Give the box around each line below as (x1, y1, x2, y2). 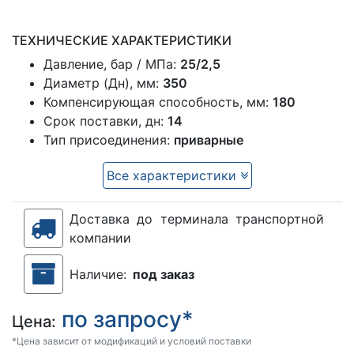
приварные (174, 132, 243, 149)
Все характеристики (106, 168, 240, 184)
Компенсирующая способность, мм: (43, 94, 273, 111)
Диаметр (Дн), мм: (43, 75, 163, 92)
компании (70, 230, 131, 247)
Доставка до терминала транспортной (70, 211, 324, 228)
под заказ (133, 266, 194, 283)
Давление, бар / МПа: (43, 56, 180, 73)
